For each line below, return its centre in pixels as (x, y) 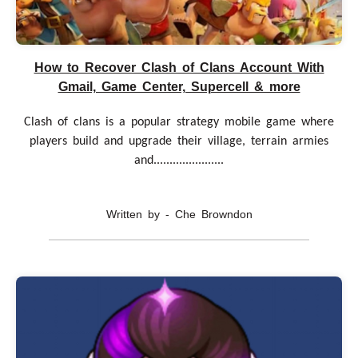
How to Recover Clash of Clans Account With (179, 68)
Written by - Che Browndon (179, 215)
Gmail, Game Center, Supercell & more (179, 87)
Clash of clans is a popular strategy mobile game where (179, 123)
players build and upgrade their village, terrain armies (179, 142)
